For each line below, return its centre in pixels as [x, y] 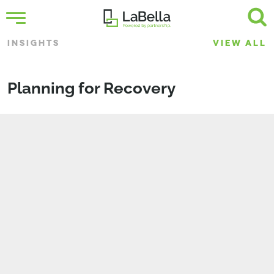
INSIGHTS [34, 43]
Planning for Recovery [91, 88]
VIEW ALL [240, 43]
